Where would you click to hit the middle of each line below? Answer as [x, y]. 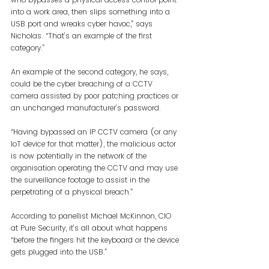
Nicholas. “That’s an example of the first [83, 35]
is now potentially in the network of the [80, 156]
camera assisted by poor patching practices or [96, 95]
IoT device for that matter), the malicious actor [95, 144]
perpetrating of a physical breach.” [72, 192]
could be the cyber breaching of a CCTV [83, 83]
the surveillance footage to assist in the [81, 180]
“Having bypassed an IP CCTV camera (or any [95, 131]
